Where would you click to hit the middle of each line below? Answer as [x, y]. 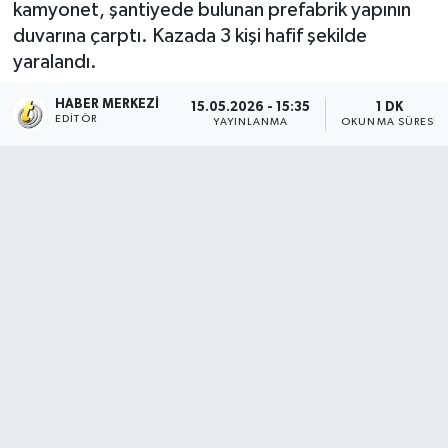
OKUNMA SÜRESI [390, 121]
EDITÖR [76, 119]
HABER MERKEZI [107, 105]
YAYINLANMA [251, 121]
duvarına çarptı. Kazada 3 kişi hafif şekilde [189, 35]
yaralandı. [54, 61]
